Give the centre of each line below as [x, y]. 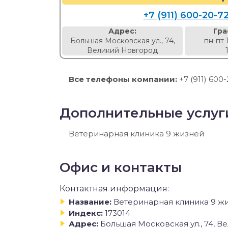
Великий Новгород [123, 50]
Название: [90, 202]
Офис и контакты [121, 167]
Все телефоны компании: [123, 79]
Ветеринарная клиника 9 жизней [136, 134]
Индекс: [86, 213]
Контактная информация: [114, 189]
